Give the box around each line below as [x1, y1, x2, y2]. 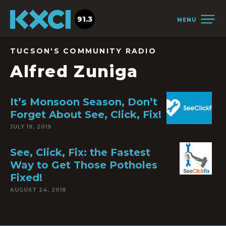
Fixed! [10, 172, 42, 184]
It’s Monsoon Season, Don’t [10, 96, 157, 108]
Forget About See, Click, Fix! [10, 108, 161, 121]
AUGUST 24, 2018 [10, 187, 66, 193]
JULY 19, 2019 [10, 124, 51, 130]
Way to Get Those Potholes [10, 159, 157, 171]
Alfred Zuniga [10, 62, 138, 81]
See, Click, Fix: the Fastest [10, 146, 150, 158]
